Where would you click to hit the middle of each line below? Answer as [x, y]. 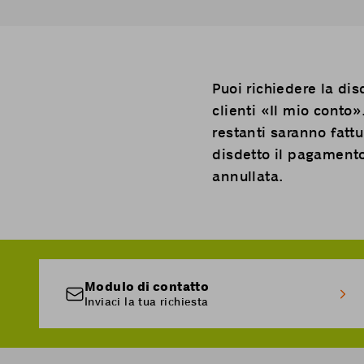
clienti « [241, 110]
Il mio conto [311, 110]
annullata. [248, 176]
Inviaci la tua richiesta [147, 302]
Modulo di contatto [147, 287]
